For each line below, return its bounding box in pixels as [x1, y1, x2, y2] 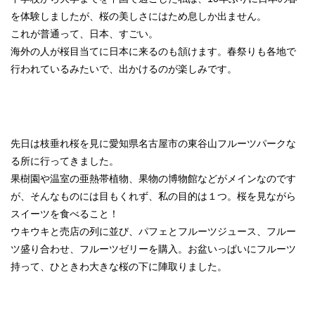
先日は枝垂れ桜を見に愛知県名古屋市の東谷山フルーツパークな [11, 138, 296, 149]
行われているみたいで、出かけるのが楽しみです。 [11, 63, 237, 75]
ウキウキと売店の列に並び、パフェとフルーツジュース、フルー [11, 226, 296, 237]
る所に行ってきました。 [11, 155, 119, 167]
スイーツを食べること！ [11, 208, 119, 219]
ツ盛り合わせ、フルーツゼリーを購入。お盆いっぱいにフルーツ [11, 243, 296, 255]
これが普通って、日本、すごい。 [11, 28, 158, 39]
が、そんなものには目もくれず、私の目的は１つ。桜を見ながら [11, 191, 296, 202]
